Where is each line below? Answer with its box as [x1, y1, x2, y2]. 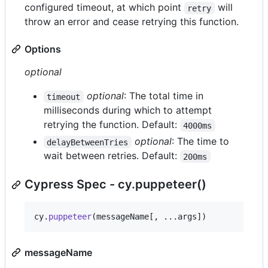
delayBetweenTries [47, 137, 129, 147]
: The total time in [123, 90, 206, 102]
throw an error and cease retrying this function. [25, 16, 239, 28]
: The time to [171, 135, 232, 148]
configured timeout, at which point [25, 1, 184, 14]
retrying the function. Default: [44, 118, 180, 131]
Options [25, 43, 61, 56]
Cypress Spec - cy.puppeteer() [25, 177, 206, 192]
